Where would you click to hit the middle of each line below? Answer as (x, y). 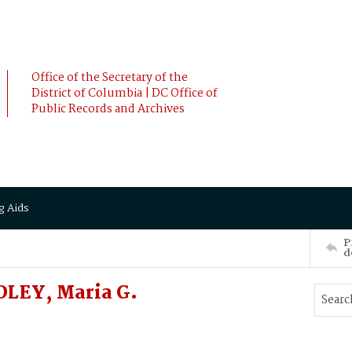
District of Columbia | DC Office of (125, 93)
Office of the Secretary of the (110, 78)
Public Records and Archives (108, 109)
